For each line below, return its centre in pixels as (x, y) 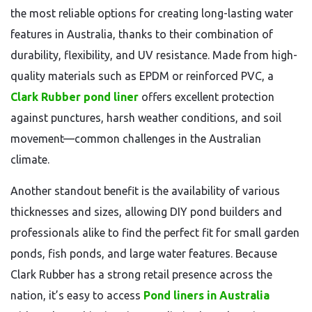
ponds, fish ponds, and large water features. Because (144, 253)
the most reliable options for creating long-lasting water (152, 13)
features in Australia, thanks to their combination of (142, 34)
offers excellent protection (206, 97)
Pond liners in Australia (206, 295)
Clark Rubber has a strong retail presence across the (141, 274)
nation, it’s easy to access (77, 295)
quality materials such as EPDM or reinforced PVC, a (142, 76)
